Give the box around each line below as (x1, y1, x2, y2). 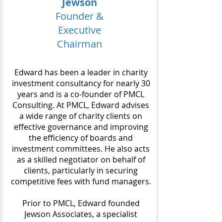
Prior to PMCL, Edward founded (22, 198, 140, 209)
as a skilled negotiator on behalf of (16, 154, 145, 165)
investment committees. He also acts (12, 143, 150, 154)
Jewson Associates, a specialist (24, 209, 137, 220)
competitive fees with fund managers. (10, 176, 151, 187)
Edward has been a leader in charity (14, 67, 148, 78)
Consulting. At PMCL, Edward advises (12, 100, 149, 111)
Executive (58, 23, 101, 37)
